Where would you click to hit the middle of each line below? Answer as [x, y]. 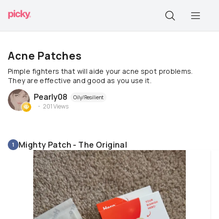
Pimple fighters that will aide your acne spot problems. [100, 71]
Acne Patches [45, 56]
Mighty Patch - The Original [73, 145]
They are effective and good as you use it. [80, 80]
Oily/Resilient [88, 97]
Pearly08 [51, 97]
